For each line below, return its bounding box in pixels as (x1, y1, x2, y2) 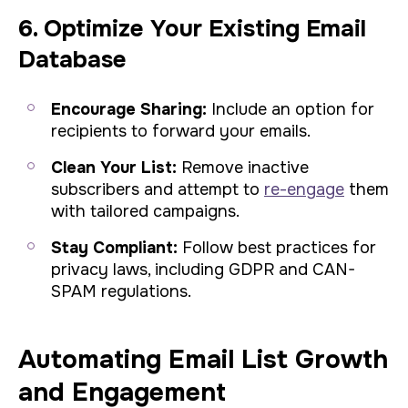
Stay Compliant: (51, 238, 178, 258)
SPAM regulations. (51, 281, 191, 301)
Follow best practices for (178, 238, 376, 258)
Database (18, 45, 127, 75)
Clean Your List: (51, 158, 177, 178)
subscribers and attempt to (51, 179, 264, 199)
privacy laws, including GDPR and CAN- (51, 260, 355, 280)
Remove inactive (177, 158, 309, 178)
